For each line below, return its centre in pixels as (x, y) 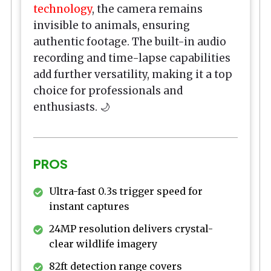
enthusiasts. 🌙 (72, 107)
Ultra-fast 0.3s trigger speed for (126, 191)
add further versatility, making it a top (133, 74)
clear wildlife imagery (103, 243)
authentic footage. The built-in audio (130, 41)
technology (63, 9)
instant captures (89, 206)
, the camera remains (147, 9)
